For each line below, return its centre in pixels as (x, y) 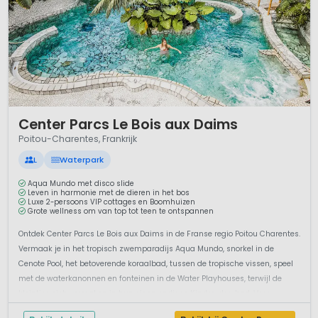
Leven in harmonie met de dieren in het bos (109, 193)
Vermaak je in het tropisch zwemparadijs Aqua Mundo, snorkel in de (146, 249)
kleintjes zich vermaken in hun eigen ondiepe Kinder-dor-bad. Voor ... (147, 294)
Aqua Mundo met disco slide (81, 184)
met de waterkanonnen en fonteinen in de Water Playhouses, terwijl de (150, 279)
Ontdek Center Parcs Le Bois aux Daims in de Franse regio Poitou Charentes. (159, 234)
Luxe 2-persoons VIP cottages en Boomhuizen (111, 202)
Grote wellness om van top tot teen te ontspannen (121, 212)
